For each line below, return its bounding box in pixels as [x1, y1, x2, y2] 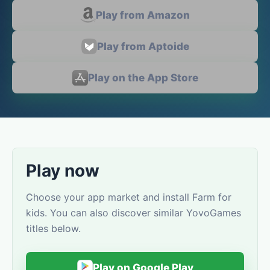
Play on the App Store [87, 72, 198, 84]
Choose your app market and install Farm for [26, 191, 231, 203]
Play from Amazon [96, 9, 190, 21]
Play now [26, 160, 99, 181]
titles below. [26, 222, 81, 234]
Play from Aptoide [96, 40, 189, 52]
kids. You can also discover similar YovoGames [26, 207, 241, 219]
